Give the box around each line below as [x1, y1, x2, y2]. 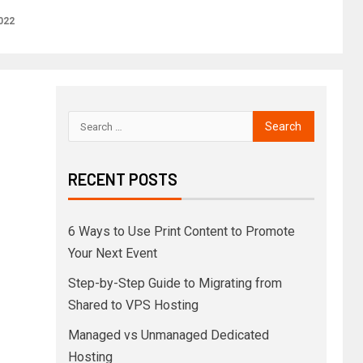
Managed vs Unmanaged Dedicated [67, 327, 269, 343]
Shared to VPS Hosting [67, 297, 199, 313]
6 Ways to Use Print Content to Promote [67, 224, 295, 239]
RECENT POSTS [67, 169, 177, 189]
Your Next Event [67, 246, 157, 261]
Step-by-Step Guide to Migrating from [67, 275, 282, 291]
